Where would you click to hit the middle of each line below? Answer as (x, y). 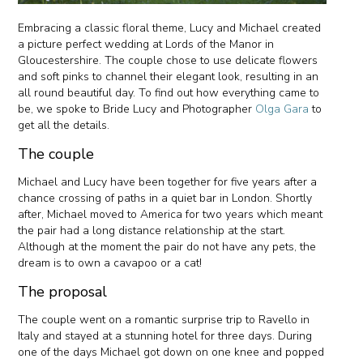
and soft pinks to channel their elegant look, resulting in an (169, 77)
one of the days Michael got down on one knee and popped (171, 352)
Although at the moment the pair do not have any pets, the (167, 247)
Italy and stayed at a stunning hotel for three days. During (165, 336)
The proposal (63, 292)
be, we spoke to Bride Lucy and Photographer (137, 109)
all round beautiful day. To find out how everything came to (169, 93)
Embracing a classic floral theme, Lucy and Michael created (170, 28)
